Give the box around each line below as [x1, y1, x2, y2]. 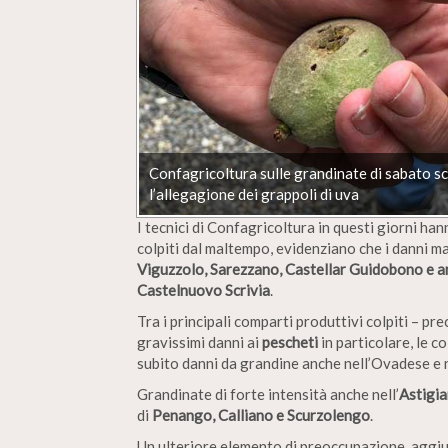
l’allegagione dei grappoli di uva [149, 184, 359, 203]
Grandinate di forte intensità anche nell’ [137, 384, 399, 403]
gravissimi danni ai [137, 332, 262, 351]
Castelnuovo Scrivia [137, 280, 270, 299]
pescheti [262, 332, 321, 351]
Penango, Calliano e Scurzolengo [152, 405, 370, 424]
